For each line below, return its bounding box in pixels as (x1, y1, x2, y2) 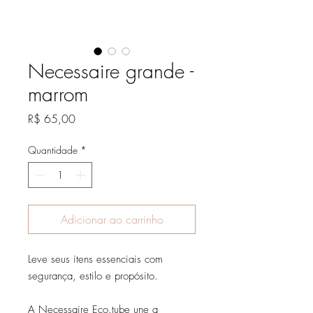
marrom (28, 80, 88, 107)
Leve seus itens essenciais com (28, 252, 163, 266)
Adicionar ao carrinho (60, 211, 163, 227)
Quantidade (28, 143, 78, 156)
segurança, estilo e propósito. (28, 268, 158, 283)
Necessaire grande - (28, 57, 194, 84)
